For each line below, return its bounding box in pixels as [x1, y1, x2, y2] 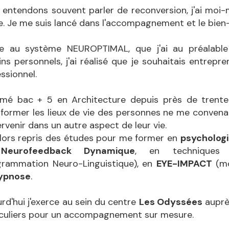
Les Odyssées [139, 196, 202, 208]
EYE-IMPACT [156, 157, 212, 170]
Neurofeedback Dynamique [1, 145, 135, 157]
